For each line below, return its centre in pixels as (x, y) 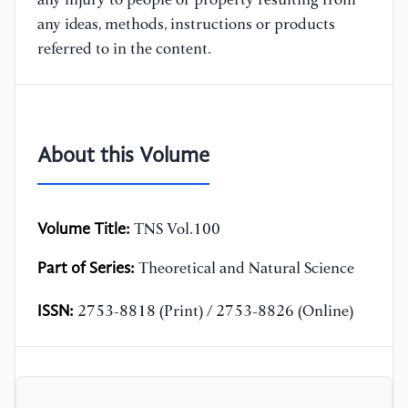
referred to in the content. (124, 50)
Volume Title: (84, 230)
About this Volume (123, 157)
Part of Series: (86, 269)
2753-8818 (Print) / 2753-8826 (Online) (214, 312)
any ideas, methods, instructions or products (186, 25)
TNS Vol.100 (175, 230)
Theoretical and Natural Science (245, 270)
